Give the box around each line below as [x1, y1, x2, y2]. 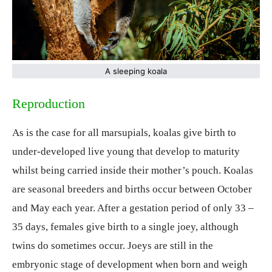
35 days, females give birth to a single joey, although [12, 221, 239, 233]
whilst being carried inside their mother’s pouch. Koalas [12, 165, 253, 177]
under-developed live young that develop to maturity [12, 146, 240, 158]
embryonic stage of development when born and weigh [12, 259, 248, 271]
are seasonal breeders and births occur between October [12, 183, 252, 195]
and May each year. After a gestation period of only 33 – [12, 202, 254, 214]
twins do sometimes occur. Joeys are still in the [12, 240, 213, 252]
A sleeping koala [105, 66, 167, 76]
